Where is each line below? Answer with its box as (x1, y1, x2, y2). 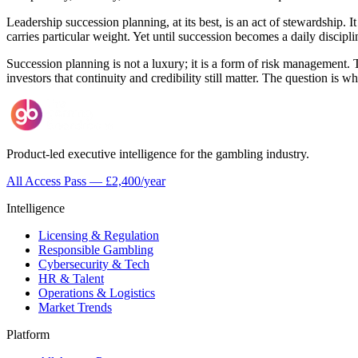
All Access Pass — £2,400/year (6, 173, 165, 188)
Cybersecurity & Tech (38, 257, 149, 271)
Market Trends (38, 300, 112, 314)
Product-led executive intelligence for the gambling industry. (6, 146, 309, 161)
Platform (6, 327, 50, 341)
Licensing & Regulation (38, 228, 159, 242)
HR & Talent (38, 271, 104, 285)
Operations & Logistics (38, 285, 155, 300)
